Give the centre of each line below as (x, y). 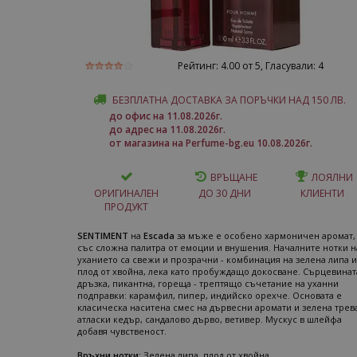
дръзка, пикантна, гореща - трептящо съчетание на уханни (208, 283)
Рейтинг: (199, 66)
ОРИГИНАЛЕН (126, 193)
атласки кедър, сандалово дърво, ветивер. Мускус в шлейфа (210, 319)
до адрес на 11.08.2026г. (167, 129)
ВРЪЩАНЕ (234, 177)
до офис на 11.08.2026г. (166, 116)
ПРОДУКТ (126, 207)
